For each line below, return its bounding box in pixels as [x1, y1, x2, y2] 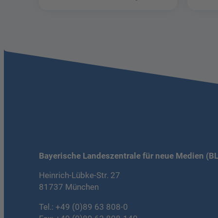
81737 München [39, 182, 99, 192]
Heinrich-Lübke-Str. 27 [39, 171, 120, 181]
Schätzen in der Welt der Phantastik [71, 3, 169, 11]
